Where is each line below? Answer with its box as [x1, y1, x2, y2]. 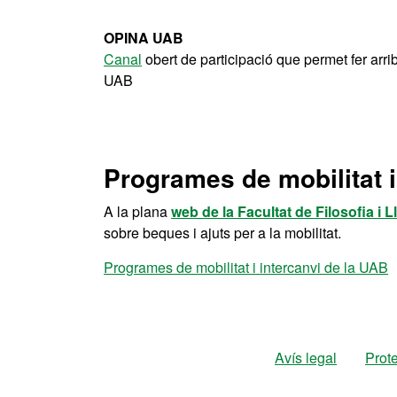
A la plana [104, 201, 171, 222]
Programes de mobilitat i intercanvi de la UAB [104, 257, 388, 277]
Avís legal [275, 347, 337, 368]
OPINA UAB [104, 27, 183, 48]
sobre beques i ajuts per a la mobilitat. [104, 222, 341, 243]
